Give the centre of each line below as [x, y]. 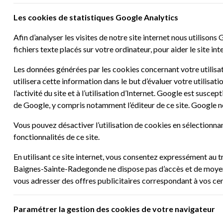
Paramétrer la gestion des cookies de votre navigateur [114, 209]
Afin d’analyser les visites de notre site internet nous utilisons [116, 37]
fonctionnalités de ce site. [56, 137]
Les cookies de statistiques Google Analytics [96, 17]
